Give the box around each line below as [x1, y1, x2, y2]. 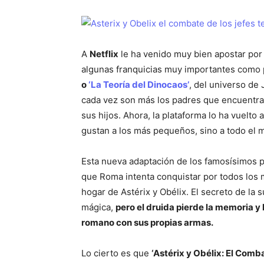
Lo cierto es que [81, 247, 151, 259]
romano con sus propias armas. [81, 216, 213, 228]
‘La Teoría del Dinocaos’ [88, 78, 189, 90]
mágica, [81, 201, 115, 213]
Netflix [90, 48, 118, 60]
